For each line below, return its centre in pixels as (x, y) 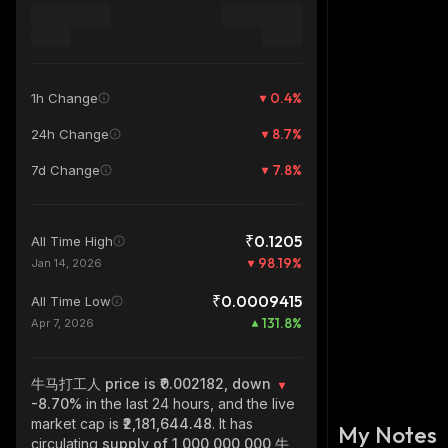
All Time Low (71, 301)
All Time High (72, 241)
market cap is (77, 423)
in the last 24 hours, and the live (190, 403)
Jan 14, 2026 (66, 263)
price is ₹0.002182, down (190, 383)
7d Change (65, 170)
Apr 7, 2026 (62, 323)
